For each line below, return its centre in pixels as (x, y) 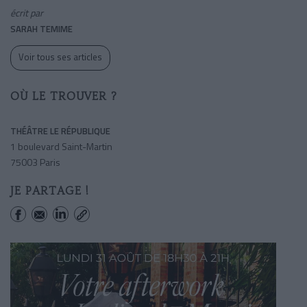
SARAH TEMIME (41, 28)
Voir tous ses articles (60, 57)
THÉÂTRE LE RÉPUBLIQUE (60, 131)
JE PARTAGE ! (50, 191)
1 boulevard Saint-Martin (61, 146)
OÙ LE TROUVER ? (64, 96)
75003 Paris (35, 162)
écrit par (27, 12)
